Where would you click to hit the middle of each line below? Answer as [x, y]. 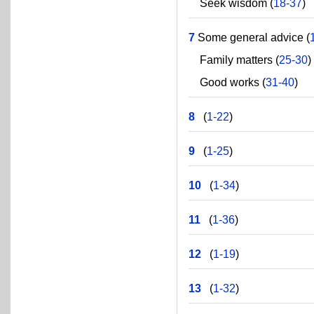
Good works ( [227, 82]
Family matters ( [234, 60]
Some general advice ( [253, 37]
